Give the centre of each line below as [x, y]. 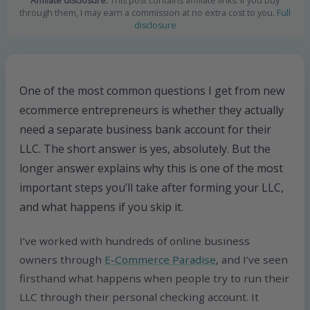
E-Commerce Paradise [161, 259]
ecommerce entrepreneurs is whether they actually [152, 110]
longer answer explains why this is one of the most [152, 168]
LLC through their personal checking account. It [139, 297]
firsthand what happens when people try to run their [155, 278]
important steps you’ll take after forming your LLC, [152, 188]
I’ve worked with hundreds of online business [135, 240]
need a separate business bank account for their [146, 130]
